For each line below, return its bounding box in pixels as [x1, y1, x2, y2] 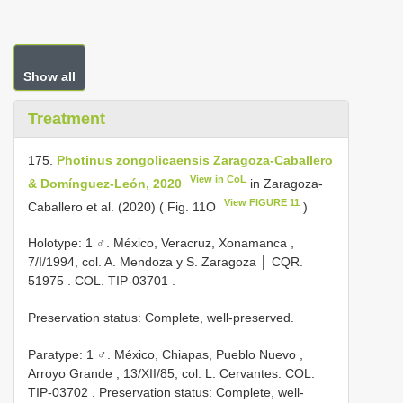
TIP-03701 [108, 273, 168, 289]
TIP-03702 [28, 385, 88, 400]
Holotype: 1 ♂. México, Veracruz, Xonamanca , [28, 236, 294, 251]
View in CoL [190, 174, 247, 184]
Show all [23, 69, 76, 84]
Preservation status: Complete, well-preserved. [28, 310, 294, 326]
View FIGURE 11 [224, 196, 300, 208]
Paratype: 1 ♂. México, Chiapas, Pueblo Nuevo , [28, 347, 303, 363]
